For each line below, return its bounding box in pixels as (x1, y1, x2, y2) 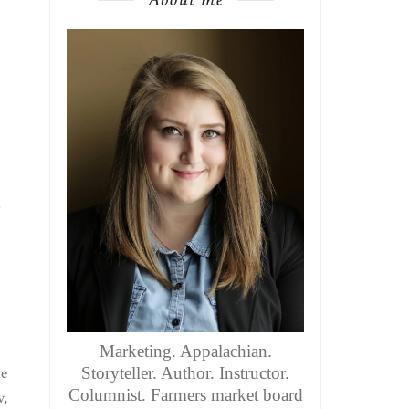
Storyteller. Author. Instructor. (81, 363, 290, 383)
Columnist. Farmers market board (68, 385, 303, 405)
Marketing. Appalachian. (99, 341, 272, 362)
